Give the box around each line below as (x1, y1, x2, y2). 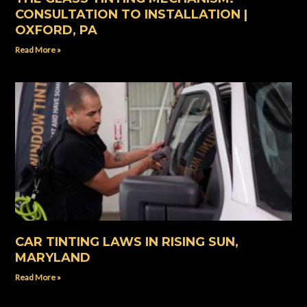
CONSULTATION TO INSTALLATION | (15, 7, 248, 23)
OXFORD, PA (15, 23, 98, 38)
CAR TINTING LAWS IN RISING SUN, (15, 234, 239, 249)
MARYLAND (15, 249, 91, 265)
